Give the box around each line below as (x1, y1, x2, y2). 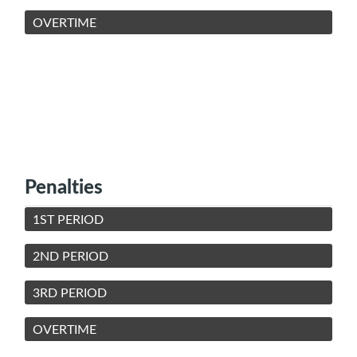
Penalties (25, 171, 103, 199)
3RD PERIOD (33, 283, 107, 301)
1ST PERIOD (33, 210, 104, 228)
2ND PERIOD (33, 246, 108, 265)
